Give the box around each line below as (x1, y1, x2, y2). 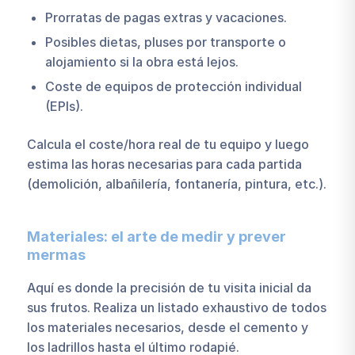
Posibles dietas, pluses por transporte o (44, 33, 286, 50)
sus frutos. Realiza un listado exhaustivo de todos (26, 300, 326, 316)
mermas (26, 246, 86, 263)
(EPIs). (44, 97, 83, 114)
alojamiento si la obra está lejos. (44, 53, 239, 70)
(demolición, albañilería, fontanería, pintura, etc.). (26, 175, 326, 192)
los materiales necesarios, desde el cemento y (26, 319, 308, 336)
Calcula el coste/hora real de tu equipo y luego (26, 136, 309, 152)
